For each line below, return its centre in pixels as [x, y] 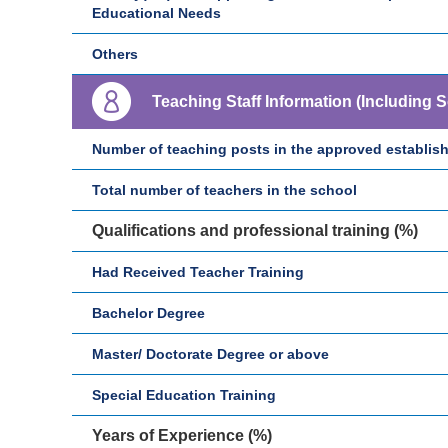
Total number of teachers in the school [224, 190]
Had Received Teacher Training [198, 272]
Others [115, 54]
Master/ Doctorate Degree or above [210, 354]
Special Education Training [184, 395]
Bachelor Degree [148, 313]
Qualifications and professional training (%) [255, 230]
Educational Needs [156, 13]
